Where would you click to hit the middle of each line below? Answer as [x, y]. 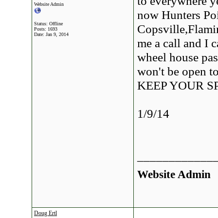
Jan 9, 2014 [57, 34]
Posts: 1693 [46, 29]
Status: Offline [48, 24]
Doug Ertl [45, 213]
